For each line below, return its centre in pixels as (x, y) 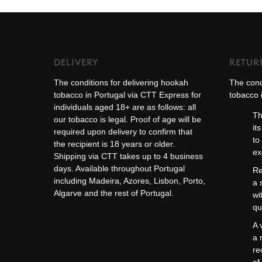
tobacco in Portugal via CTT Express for (127, 95)
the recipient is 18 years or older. (114, 144)
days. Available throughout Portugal (119, 169)
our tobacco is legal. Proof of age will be (127, 120)
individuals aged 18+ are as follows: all (125, 107)
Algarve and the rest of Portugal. (114, 193)
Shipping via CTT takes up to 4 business (128, 156)
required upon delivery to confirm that (123, 132)
